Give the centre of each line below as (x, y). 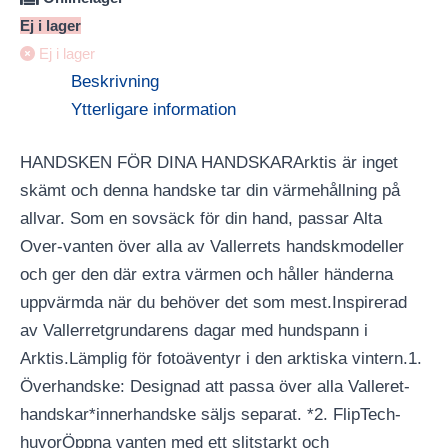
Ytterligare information (153, 109)
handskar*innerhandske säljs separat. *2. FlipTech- (210, 415)
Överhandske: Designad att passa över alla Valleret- (215, 387)
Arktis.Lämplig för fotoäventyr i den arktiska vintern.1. (221, 359)
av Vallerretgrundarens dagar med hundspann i (194, 331)
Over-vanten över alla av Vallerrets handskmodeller (212, 247)
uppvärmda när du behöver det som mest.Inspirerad (213, 303)
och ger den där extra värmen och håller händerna (206, 275)
